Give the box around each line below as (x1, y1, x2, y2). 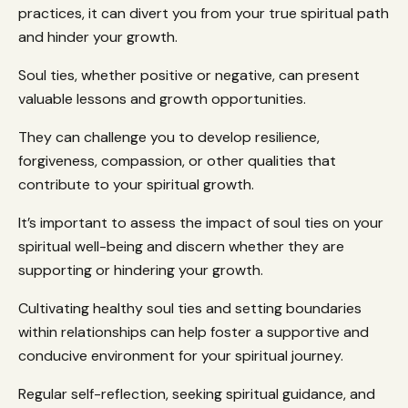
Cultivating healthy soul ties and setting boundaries (18, 299, 362, 319)
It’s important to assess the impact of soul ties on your (18, 213, 383, 233)
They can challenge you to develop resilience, (18, 127, 320, 148)
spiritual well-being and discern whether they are (18, 237, 344, 257)
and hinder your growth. (18, 27, 178, 47)
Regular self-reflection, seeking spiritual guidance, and (18, 384, 375, 404)
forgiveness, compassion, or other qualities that (18, 151, 336, 171)
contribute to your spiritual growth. (18, 175, 254, 195)
